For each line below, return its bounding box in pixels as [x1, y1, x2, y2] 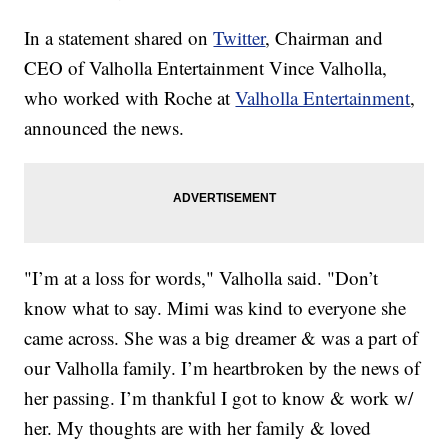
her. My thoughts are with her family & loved [24, 414, 372, 440]
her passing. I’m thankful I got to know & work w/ [24, 384, 414, 410]
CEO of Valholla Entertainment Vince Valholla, [24, 54, 388, 80]
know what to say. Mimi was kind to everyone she [24, 294, 407, 320]
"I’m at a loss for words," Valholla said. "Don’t [24, 264, 379, 290]
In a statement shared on [24, 24, 214, 50]
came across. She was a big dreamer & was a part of [24, 324, 419, 350]
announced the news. [24, 114, 185, 140]
